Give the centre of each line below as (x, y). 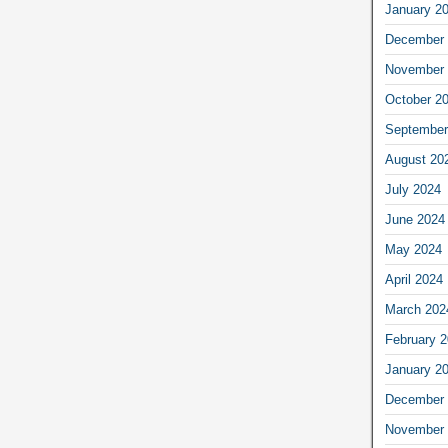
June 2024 (414, 219)
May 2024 (413, 249)
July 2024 (412, 189)
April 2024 (413, 279)
